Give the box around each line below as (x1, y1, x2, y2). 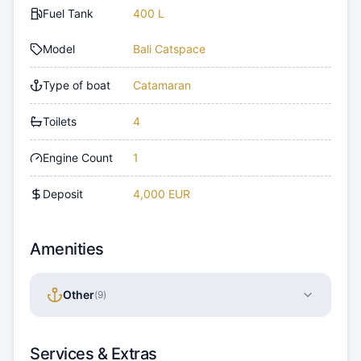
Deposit (43, 187, 83, 201)
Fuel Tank (43, 6, 93, 21)
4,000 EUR (133, 187, 190, 201)
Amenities (30, 239, 104, 259)
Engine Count (43, 151, 113, 165)
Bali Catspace (133, 42, 205, 56)
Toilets (43, 114, 77, 129)
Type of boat (43, 78, 110, 93)
